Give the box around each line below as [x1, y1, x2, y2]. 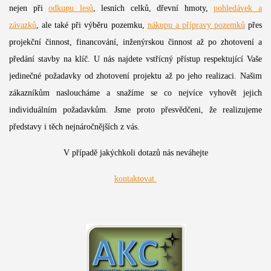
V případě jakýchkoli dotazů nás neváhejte [63, 148, 208, 157]
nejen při [8, 3, 49, 13]
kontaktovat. [114, 174, 157, 183]
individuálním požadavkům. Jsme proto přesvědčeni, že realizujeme [8, 105, 263, 114]
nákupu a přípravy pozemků [147, 20, 245, 30]
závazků [8, 20, 36, 30]
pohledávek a [214, 3, 263, 13]
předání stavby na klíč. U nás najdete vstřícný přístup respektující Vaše [8, 54, 263, 64]
